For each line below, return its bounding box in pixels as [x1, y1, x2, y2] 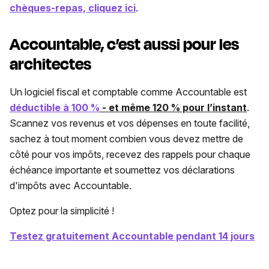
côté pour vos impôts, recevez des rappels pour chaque [10, 148, 250, 160]
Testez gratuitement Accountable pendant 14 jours [10, 229, 255, 242]
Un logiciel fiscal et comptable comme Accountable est [10, 85, 247, 98]
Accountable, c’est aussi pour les [10, 32, 239, 56]
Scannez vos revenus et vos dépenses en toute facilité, [10, 116, 250, 129]
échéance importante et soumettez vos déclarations [10, 163, 235, 176]
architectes [10, 52, 91, 76]
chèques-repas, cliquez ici [10, 1, 136, 14]
